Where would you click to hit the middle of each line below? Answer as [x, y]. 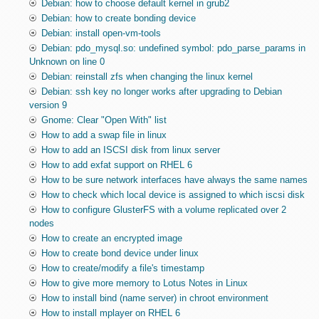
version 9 [48, 105]
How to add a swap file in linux [104, 135]
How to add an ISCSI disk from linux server [130, 150]
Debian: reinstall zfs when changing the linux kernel [147, 77]
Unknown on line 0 [67, 62]
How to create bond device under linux [120, 253]
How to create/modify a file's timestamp [122, 268]
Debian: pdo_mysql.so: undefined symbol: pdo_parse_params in [173, 48]
